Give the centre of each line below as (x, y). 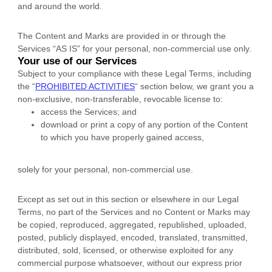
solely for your (46, 169)
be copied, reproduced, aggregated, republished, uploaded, (132, 224)
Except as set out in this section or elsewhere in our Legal (128, 199)
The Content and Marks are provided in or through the (122, 36)
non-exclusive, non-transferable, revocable (101, 99)
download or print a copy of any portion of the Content (144, 124)
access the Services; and (89, 111)
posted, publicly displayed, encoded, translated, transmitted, (133, 237)
